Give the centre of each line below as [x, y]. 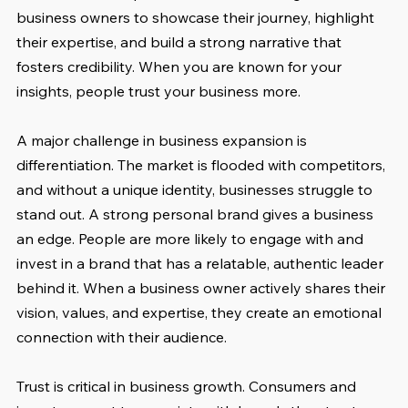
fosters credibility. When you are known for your [181, 66]
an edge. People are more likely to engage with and [192, 238]
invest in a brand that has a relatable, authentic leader [202, 263]
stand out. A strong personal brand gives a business [197, 214]
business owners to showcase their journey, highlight [197, 17]
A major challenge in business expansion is [163, 140]
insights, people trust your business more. [158, 91]
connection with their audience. [122, 337]
